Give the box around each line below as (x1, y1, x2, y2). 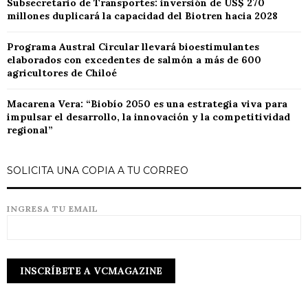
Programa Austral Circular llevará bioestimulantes (7, 41, 259, 54)
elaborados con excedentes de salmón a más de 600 (7, 54, 261, 67)
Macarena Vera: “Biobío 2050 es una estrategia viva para (7, 98, 287, 111)
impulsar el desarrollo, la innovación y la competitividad (7, 111, 290, 124)
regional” (7, 124, 53, 137)
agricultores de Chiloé (7, 67, 117, 80)
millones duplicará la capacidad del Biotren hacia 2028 (7, 10, 278, 23)
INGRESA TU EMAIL (7, 203, 98, 214)
